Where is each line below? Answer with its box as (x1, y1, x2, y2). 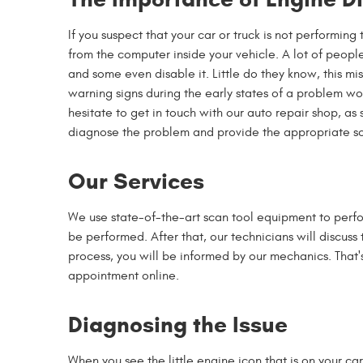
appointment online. (68, 268, 179, 283)
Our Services (68, 167, 204, 195)
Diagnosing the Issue (68, 310, 288, 339)
